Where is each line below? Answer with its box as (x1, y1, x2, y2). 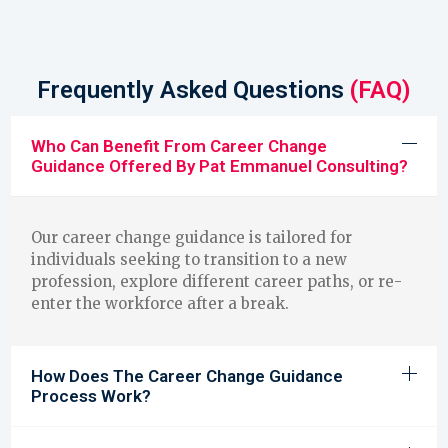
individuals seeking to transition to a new (31, 250, 347, 270)
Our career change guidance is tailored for (31, 228, 352, 248)
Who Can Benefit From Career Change (31, 136, 327, 157)
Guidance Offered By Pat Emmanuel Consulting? (31, 156, 408, 177)
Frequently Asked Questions (37, 76, 350, 105)
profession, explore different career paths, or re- (31, 272, 402, 292)
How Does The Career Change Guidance (31, 365, 343, 386)
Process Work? (31, 385, 151, 406)
